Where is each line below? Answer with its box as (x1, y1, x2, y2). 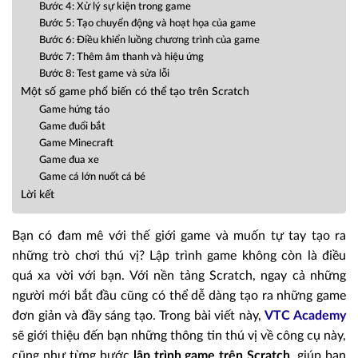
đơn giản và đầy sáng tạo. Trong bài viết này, (12, 309, 265, 323)
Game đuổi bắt (38, 121, 105, 133)
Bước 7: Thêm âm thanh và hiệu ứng (38, 52, 204, 63)
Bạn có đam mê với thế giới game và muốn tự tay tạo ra (12, 229, 346, 243)
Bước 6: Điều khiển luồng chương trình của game (38, 35, 260, 46)
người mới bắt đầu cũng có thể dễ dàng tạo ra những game (12, 289, 346, 303)
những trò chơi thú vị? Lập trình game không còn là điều (12, 249, 346, 263)
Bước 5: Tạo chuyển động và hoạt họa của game (38, 18, 256, 30)
